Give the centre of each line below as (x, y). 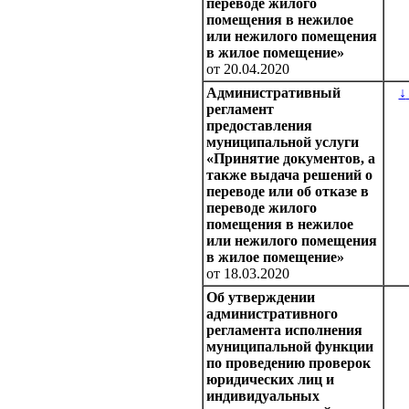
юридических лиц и (270, 380)
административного (272, 314)
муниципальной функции (290, 347)
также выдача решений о (289, 175)
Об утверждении (261, 298)
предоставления (259, 126)
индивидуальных (263, 396)
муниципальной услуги (283, 142)
